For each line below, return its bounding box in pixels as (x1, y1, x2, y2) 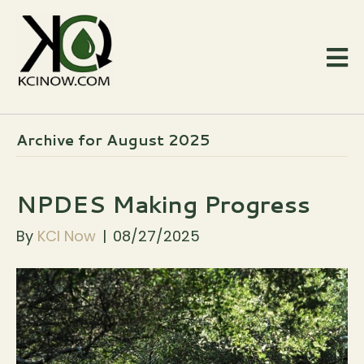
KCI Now (37, 226, 96, 247)
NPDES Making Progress (16, 188, 310, 221)
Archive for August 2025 (16, 129, 210, 151)
